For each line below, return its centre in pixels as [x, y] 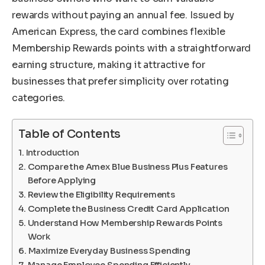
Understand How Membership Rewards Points [125, 223]
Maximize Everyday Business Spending [109, 251]
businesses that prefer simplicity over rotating [120, 81]
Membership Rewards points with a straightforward [132, 48]
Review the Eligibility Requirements [101, 195]
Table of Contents [70, 134]
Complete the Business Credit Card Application [128, 209]
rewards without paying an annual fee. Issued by [123, 15]
